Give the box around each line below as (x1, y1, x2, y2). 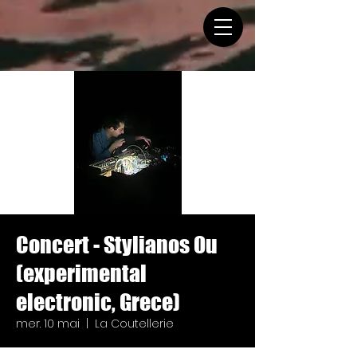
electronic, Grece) (16, 288, 180, 316)
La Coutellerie (95, 316, 174, 331)
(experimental (16, 260, 147, 287)
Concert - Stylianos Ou (16, 231, 218, 258)
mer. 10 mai (16, 316, 80, 331)
